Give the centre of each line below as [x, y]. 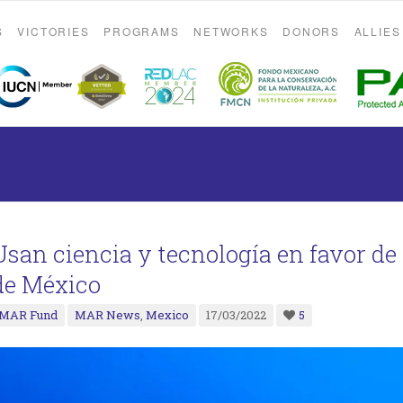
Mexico [167, 315]
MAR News [107, 315]
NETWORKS [231, 31]
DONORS [311, 31]
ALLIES [377, 31]
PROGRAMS [142, 31]
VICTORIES [54, 31]
